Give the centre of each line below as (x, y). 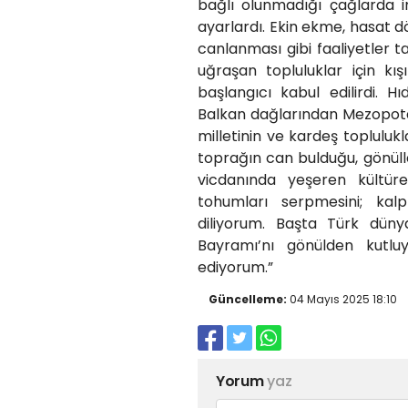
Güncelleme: (248, 299)
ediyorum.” (235, 267)
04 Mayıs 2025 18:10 (342, 299)
